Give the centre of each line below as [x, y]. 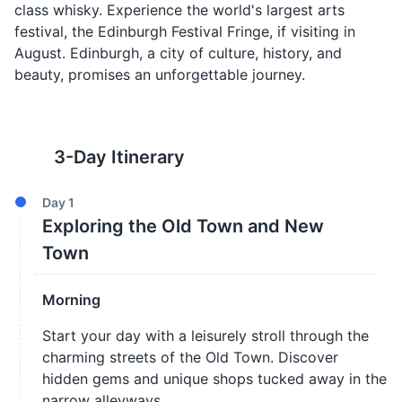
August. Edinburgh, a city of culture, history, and [178, 53]
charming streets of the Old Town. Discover [190, 357]
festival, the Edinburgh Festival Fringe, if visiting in [185, 31]
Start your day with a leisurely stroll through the [205, 336]
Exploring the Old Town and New [183, 226]
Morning [71, 300]
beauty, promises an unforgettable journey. [160, 74]
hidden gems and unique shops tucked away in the [214, 379]
